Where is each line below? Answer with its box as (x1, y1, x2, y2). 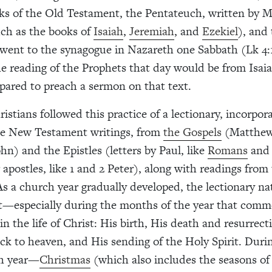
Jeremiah (129, 22, 174, 39)
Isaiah (93, 22, 123, 39)
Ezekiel (202, 22, 238, 39)
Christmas (39, 251, 90, 268)
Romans (208, 141, 248, 158)
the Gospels (163, 123, 222, 140)
